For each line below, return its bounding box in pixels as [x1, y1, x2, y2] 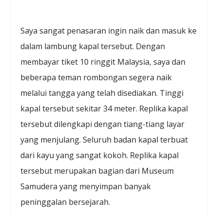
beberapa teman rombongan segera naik [20, 72, 172, 83]
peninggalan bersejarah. [20, 197, 110, 208]
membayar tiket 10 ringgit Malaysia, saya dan [20, 56, 186, 68]
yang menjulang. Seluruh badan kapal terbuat [20, 134, 188, 145]
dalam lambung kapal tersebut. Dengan [20, 41, 165, 52]
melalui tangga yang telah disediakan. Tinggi [20, 88, 184, 99]
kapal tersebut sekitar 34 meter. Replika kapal [20, 103, 188, 114]
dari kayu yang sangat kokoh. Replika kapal [20, 150, 179, 161]
